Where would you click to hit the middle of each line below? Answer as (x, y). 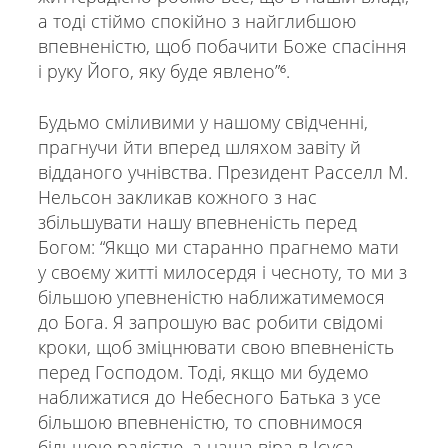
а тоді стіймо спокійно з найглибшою (196, 21)
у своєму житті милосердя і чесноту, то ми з (222, 272)
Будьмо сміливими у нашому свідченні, (202, 122)
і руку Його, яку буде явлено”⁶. (163, 71)
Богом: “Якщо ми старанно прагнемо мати (218, 247)
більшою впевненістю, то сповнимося (200, 422)
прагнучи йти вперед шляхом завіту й (199, 147)
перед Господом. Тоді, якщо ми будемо (203, 372)
